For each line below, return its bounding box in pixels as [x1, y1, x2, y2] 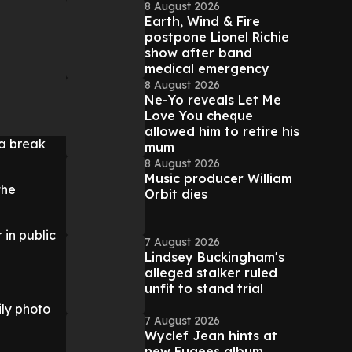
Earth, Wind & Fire [145, 13, 260, 29]
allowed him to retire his [145, 123, 299, 139]
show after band [145, 45, 252, 60]
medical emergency [145, 60, 269, 76]
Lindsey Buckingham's [145, 249, 284, 265]
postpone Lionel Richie [145, 29, 289, 45]
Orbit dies [145, 186, 207, 202]
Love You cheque [145, 108, 253, 123]
